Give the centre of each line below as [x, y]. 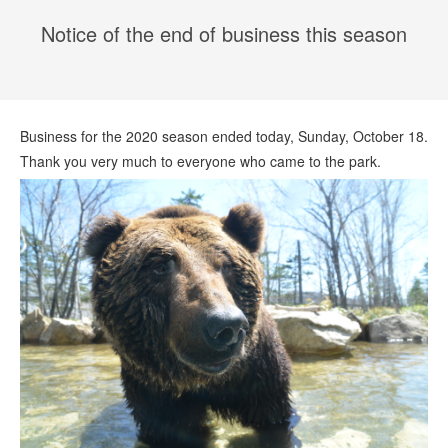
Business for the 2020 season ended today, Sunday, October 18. [224, 136]
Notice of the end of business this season [224, 33]
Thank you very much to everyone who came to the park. [200, 161]
